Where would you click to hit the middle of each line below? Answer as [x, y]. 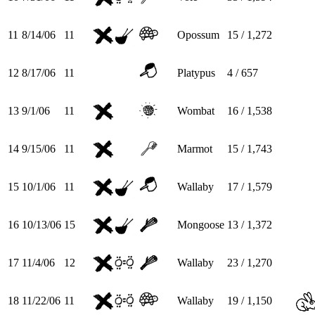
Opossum [198, 34]
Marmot [195, 148]
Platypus [196, 72]
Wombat [196, 110]
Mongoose [201, 224]
